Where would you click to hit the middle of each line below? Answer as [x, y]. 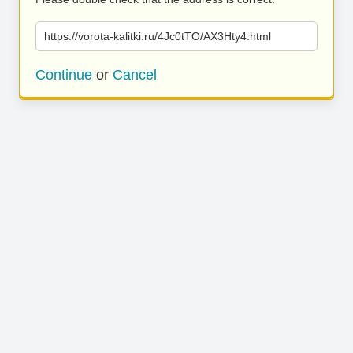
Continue [64, 75]
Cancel [135, 75]
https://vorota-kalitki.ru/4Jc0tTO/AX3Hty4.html [158, 36]
